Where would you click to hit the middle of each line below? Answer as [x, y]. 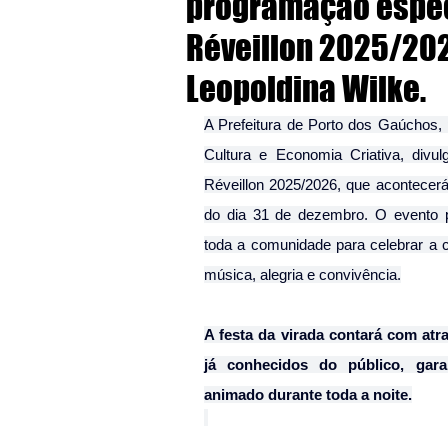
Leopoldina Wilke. [306, 89]
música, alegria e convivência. [302, 274]
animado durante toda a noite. [308, 394]
